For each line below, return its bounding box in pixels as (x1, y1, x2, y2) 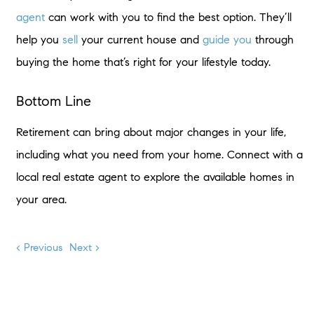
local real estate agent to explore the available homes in (15, 170, 294, 184)
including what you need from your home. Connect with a (15, 147, 303, 161)
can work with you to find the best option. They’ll (44, 10, 292, 24)
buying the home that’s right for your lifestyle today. (15, 55, 271, 69)
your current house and (77, 32, 203, 46)
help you (15, 32, 62, 46)
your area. (15, 192, 67, 206)
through (251, 32, 294, 46)
